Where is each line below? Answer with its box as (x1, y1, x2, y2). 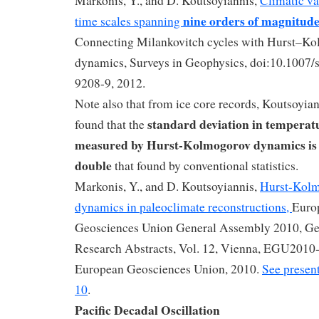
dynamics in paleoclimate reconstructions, (75, 198, 292, 215)
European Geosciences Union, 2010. (75, 260, 262, 277)
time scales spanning (75, 12, 183, 29)
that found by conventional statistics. (115, 157, 298, 174)
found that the (75, 115, 147, 132)
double (75, 155, 115, 174)
